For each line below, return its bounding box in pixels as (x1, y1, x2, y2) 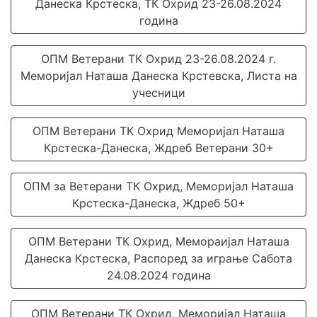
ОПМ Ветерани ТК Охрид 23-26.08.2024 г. (41, 52, 276, 66)
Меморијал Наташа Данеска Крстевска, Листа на (20, 69, 297, 83)
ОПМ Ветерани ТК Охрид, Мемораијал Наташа (28, 234, 289, 248)
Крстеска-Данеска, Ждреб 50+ (71, 196, 246, 210)
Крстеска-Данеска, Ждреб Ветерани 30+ (43, 141, 274, 155)
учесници (132, 86, 185, 100)
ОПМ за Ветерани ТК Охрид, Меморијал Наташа (23, 179, 294, 193)
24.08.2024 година (106, 268, 211, 282)
